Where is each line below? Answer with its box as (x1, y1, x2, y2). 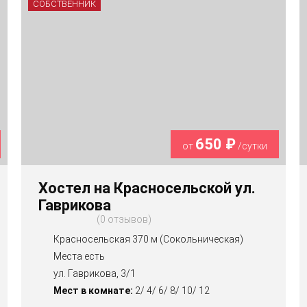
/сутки (236, 140, 268, 151)
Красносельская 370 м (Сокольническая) (53, 233, 243, 245)
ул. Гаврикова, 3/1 (53, 267, 136, 279)
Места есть (53, 250, 105, 262)
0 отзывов (99, 213, 148, 225)
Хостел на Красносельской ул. (38, 179, 256, 197)
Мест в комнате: (53, 284, 133, 296)
